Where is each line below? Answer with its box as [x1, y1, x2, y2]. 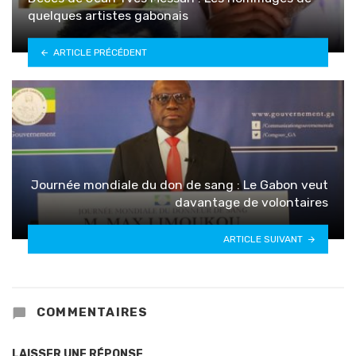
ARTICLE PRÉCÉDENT [52, 46, 147, 58]
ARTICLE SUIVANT [223, 233, 304, 245]
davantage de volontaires [175, 194, 328, 210]
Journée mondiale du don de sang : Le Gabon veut [31, 176, 328, 192]
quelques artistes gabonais [28, 7, 192, 23]
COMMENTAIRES [33, 304, 149, 319]
